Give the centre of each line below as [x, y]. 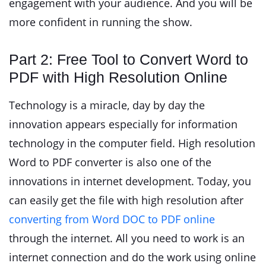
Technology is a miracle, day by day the [107, 105]
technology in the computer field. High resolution [132, 143]
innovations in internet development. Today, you [130, 181]
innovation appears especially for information [123, 124]
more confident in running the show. [101, 22]
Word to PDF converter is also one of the [110, 162]
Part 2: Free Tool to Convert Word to [129, 59]
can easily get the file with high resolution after [126, 200]
